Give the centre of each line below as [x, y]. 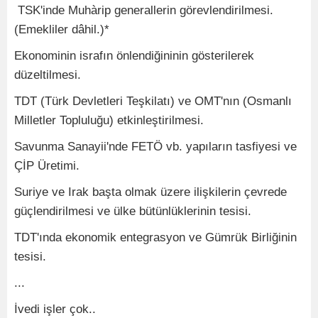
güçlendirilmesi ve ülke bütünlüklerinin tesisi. [133, 211]
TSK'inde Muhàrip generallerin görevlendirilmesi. [144, 10]
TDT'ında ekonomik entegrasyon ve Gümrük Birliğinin [155, 237]
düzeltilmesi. [48, 75]
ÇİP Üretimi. [47, 166]
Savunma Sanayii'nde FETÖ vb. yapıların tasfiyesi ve [155, 147]
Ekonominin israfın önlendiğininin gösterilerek [134, 56]
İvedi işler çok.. [55, 309]
